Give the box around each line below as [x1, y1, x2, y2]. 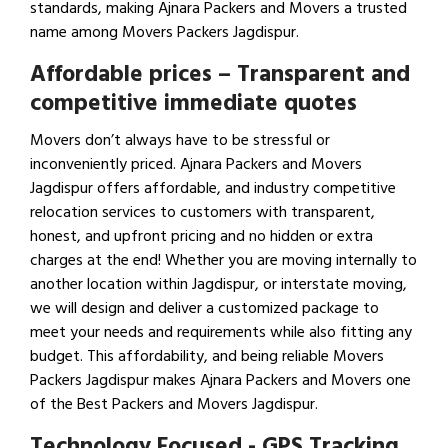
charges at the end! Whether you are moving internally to [30, 247, 417, 274]
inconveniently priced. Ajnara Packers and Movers [30, 151, 362, 178]
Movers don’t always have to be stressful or [30, 127, 330, 154]
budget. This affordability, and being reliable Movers [30, 343, 384, 370]
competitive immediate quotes [30, 84, 357, 123]
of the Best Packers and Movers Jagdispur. [30, 391, 318, 418]
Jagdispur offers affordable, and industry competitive [30, 175, 396, 202]
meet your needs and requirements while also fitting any [30, 319, 412, 346]
